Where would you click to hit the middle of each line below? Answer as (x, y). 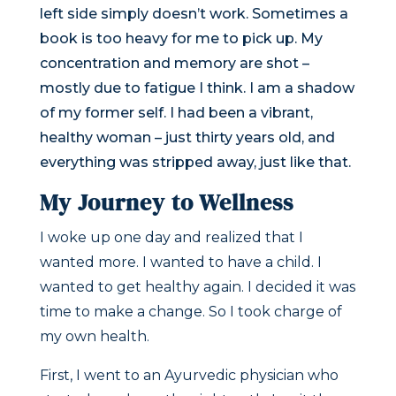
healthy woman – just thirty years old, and (187, 138)
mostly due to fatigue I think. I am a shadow (197, 88)
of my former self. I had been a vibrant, (176, 113)
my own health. (94, 337)
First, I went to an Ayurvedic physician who (189, 376)
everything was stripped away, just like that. (195, 163)
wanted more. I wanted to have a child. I (180, 263)
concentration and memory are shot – (174, 64)
